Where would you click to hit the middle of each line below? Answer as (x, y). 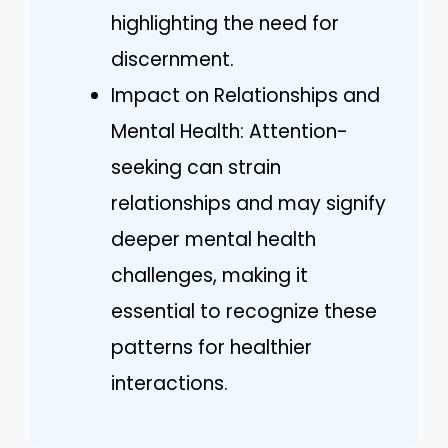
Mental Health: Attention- (229, 131)
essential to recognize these (244, 311)
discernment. (172, 59)
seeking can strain (196, 167)
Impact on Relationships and (245, 95)
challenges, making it (209, 275)
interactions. (169, 383)
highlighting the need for (225, 23)
